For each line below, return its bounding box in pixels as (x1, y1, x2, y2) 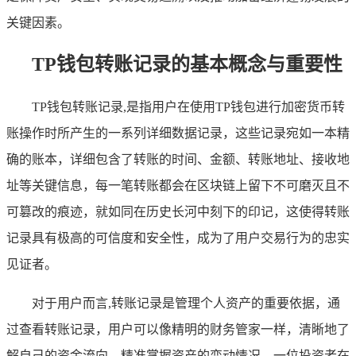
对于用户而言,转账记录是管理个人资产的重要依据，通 (32, 296, 340, 310)
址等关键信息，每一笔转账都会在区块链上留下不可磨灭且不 (6, 178, 350, 192)
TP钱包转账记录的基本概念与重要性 (32, 53, 342, 75)
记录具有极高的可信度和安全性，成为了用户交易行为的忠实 (6, 230, 350, 245)
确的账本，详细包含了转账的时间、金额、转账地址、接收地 (6, 152, 350, 166)
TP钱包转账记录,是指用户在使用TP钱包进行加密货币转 (32, 99, 345, 114)
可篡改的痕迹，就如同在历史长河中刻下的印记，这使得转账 (6, 204, 350, 219)
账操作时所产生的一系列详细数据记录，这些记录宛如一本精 (6, 126, 350, 140)
